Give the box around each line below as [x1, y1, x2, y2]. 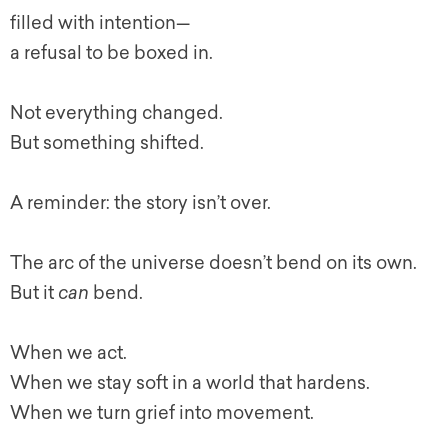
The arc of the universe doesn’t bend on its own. [10, 252, 417, 274]
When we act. [10, 342, 127, 364]
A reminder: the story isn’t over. [10, 192, 271, 214]
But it [10, 282, 58, 304]
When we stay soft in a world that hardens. [10, 372, 370, 394]
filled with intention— [10, 12, 190, 34]
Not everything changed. [10, 102, 223, 124]
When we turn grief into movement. [10, 402, 314, 424]
